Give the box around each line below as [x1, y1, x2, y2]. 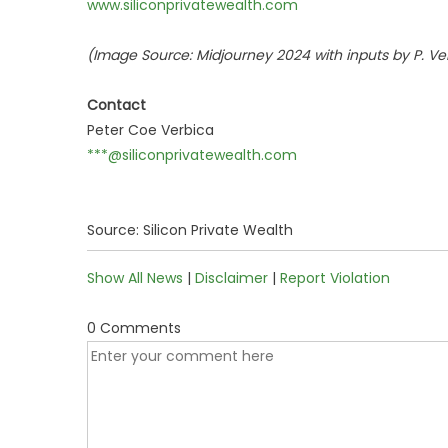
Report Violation [280, 268, 390, 288]
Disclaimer [195, 268, 268, 288]
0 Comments [87, 318, 181, 338]
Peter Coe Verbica [87, 120, 214, 140]
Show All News [87, 268, 183, 288]
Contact [87, 95, 146, 115]
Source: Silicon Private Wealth [87, 220, 293, 240]
